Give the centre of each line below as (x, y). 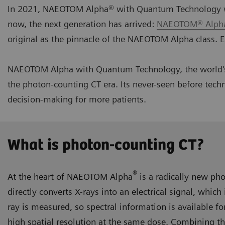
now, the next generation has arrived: (82, 24)
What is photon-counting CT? (106, 146)
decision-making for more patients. (77, 99)
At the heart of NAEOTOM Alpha (70, 177)
